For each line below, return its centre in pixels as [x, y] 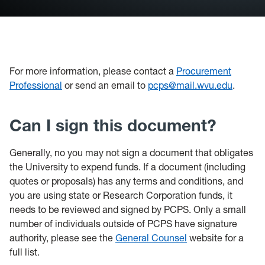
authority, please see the [62, 238]
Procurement [204, 71]
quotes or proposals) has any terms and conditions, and [126, 181]
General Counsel [151, 238]
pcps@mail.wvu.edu [190, 85]
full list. [25, 252]
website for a [215, 238]
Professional [36, 85]
